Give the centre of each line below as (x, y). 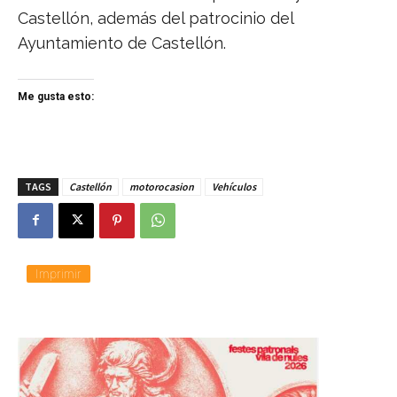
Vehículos (234, 186)
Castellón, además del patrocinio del (156, 18)
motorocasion (162, 186)
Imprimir (58, 273)
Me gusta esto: (56, 96)
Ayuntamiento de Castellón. (122, 43)
